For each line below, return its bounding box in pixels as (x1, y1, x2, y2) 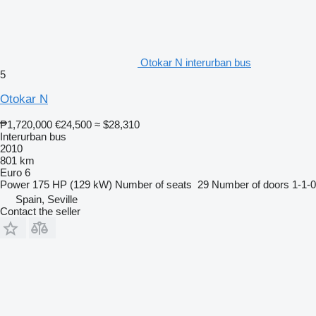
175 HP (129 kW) (32, 178, 112, 190)
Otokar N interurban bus (140, 56, 251, 68)
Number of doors (212, 178, 289, 190)
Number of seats (115, 178, 192, 190)
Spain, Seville (16, 193, 78, 205)
